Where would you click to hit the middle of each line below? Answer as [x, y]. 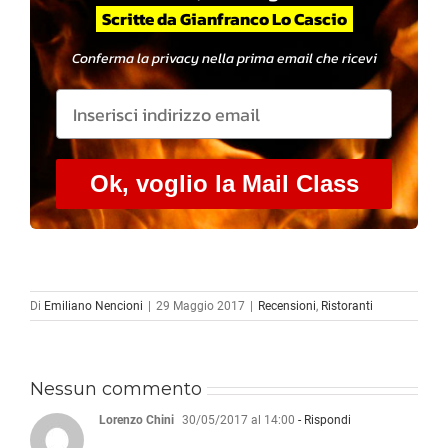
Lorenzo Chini [136, 420]
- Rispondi [323, 420]
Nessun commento [116, 389]
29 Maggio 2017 [200, 306]
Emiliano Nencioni [93, 306]
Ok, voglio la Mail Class [224, 184]
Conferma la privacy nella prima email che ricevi [224, 59]
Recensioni [287, 306]
